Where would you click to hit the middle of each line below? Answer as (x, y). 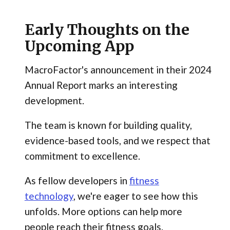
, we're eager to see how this (136, 196)
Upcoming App (79, 46)
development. (54, 101)
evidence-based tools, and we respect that (117, 141)
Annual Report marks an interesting (101, 85)
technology (49, 196)
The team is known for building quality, (108, 125)
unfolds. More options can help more (103, 211)
